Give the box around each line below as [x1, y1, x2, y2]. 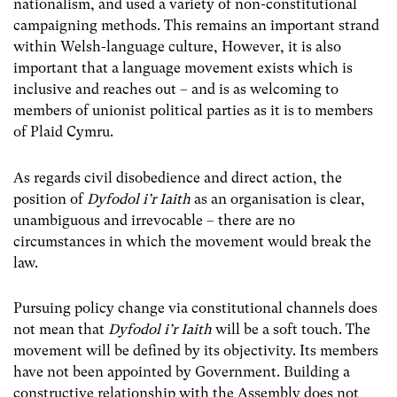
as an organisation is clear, [191, 190, 365, 207]
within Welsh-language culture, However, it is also [13, 38, 341, 56]
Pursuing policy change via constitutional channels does [13, 299, 378, 316]
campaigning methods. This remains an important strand [13, 17, 379, 35]
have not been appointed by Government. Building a [13, 362, 350, 380]
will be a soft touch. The [212, 320, 370, 338]
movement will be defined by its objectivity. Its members [13, 341, 378, 359]
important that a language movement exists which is [13, 59, 353, 77]
